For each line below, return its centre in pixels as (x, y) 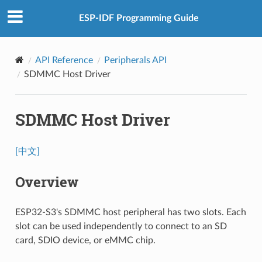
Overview (46, 182)
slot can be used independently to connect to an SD (121, 226)
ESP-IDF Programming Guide (139, 18)
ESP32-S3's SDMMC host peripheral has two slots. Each (130, 212)
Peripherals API (135, 60)
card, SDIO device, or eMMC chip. (85, 240)
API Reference (64, 60)
